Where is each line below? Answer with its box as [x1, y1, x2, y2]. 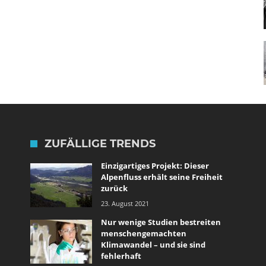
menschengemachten [100, 228, 186, 239]
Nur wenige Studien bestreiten [100, 217, 221, 227]
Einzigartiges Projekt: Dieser [100, 160, 209, 171]
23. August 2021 [100, 199, 149, 208]
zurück [100, 183, 128, 194]
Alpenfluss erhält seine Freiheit [100, 172, 223, 182]
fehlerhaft [100, 251, 141, 261]
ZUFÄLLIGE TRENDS [44, 137, 156, 150]
